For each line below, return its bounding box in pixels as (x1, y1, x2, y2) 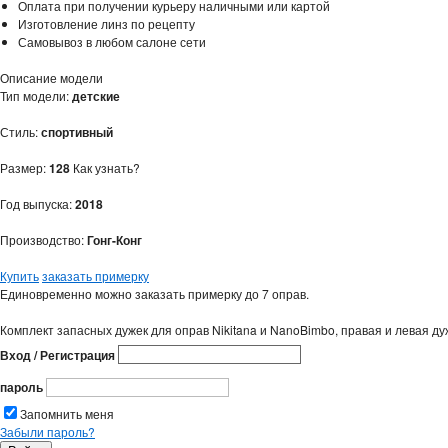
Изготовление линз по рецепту (18, 14, 195, 32)
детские (72, 86, 120, 105)
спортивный (41, 122, 113, 141)
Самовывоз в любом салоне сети (18, 32, 206, 50)
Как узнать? (73, 158, 140, 176)
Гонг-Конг (87, 230, 142, 249)
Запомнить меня (20, 405, 114, 423)
